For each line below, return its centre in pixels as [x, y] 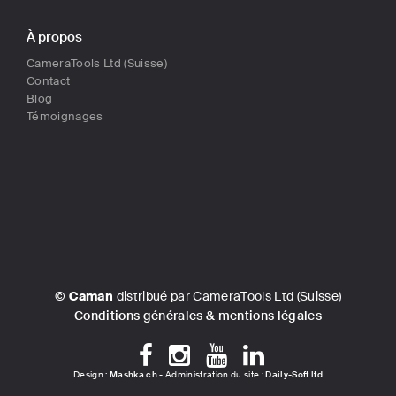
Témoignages [65, 117]
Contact [49, 81]
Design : [91, 375]
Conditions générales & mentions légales [198, 316]
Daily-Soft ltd [294, 375]
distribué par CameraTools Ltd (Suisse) [228, 297]
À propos [54, 38]
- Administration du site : [211, 375]
